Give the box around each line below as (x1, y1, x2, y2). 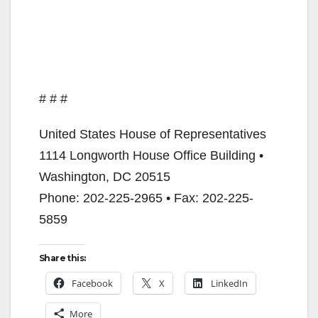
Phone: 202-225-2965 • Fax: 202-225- (39, 190, 253, 205)
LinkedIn (211, 276, 248, 290)
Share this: (39, 252, 86, 263)
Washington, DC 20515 (39, 169, 170, 184)
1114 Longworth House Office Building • (39, 148, 263, 163)
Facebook (72, 276, 113, 290)
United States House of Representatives (39, 126, 266, 141)
